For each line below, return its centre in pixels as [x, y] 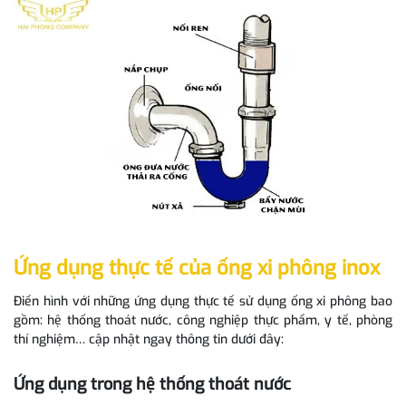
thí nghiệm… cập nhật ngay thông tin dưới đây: [149, 339]
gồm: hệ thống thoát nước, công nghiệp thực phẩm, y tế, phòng [203, 320]
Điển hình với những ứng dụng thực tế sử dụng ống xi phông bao [203, 301]
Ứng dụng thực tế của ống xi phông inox [197, 268]
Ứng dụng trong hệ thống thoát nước [152, 384]
